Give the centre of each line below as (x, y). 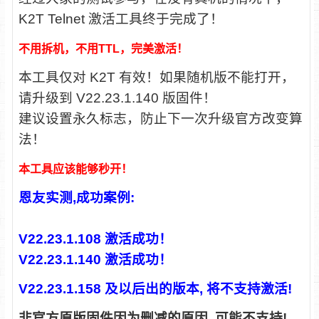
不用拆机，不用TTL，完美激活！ (103, 49)
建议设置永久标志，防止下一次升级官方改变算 (160, 119)
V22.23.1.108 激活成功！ (95, 239)
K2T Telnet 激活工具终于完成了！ (121, 19)
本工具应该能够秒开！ (75, 169)
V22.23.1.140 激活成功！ (95, 260)
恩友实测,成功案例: (76, 198)
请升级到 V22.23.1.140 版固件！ (117, 98)
